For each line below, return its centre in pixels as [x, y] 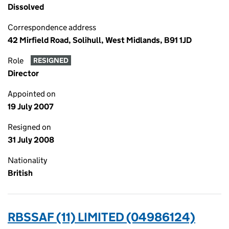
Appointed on [32, 94]
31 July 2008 [31, 140]
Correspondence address [52, 27]
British [20, 173]
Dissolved [26, 7]
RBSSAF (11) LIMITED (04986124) [101, 217]
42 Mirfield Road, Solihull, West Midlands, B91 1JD [100, 40]
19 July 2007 [31, 107]
